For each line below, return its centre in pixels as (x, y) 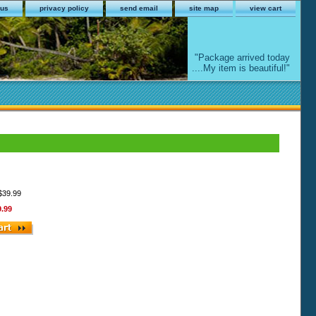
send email (139, 8)
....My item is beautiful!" (241, 68)
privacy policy (64, 8)
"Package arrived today (242, 58)
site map (204, 8)
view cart (266, 8)
